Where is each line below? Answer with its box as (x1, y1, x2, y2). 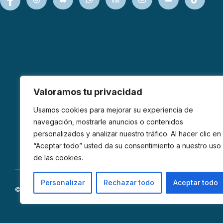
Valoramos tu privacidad (33, 87, 142, 97)
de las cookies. (33, 153, 83, 162)
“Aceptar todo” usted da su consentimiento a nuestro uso (33, 141, 221, 150)
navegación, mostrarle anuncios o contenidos (33, 117, 183, 126)
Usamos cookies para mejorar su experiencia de (33, 106, 193, 114)
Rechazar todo (104, 178, 154, 187)
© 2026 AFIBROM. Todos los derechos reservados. (15, 185, 173, 193)
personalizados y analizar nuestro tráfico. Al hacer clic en (33, 129, 221, 138)
